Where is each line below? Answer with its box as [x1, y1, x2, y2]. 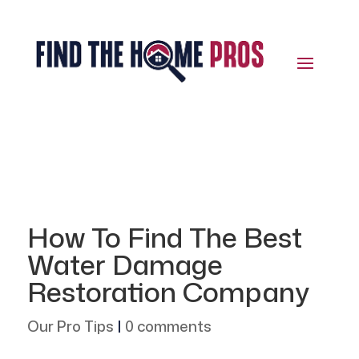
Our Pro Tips [26, 316, 114, 337]
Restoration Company [26, 272, 309, 312]
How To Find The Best [26, 218, 302, 257]
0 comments [124, 316, 212, 337]
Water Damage [26, 245, 223, 284]
